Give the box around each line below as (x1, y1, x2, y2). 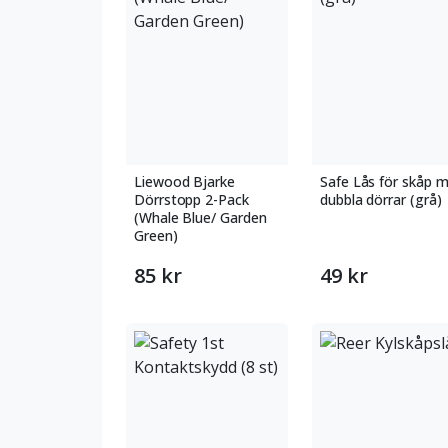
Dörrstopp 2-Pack (134, 190, 249, 209)
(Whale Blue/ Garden (134, 208, 267, 227)
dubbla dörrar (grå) (320, 190, 442, 209)
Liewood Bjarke (134, 172, 235, 191)
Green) (134, 226, 178, 245)
